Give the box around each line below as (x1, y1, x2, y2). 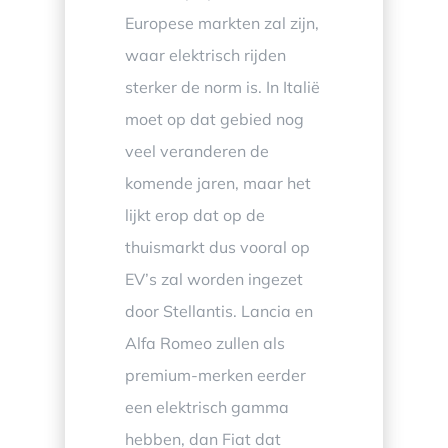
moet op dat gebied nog (124, 109, 304, 130)
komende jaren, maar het (124, 173, 311, 194)
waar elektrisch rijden (124, 45, 286, 66)
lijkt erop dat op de (124, 205, 265, 226)
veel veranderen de (124, 141, 269, 162)
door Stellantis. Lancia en (124, 301, 313, 322)
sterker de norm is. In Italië (124, 77, 320, 98)
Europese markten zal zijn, (124, 13, 319, 34)
